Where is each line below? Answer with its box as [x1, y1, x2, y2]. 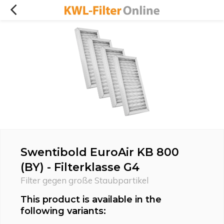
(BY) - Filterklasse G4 [20, 160, 139, 174]
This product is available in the [20, 194, 161, 205]
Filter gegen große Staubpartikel [20, 175, 148, 185]
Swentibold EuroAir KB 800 [20, 145, 179, 159]
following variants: [20, 205, 106, 216]
